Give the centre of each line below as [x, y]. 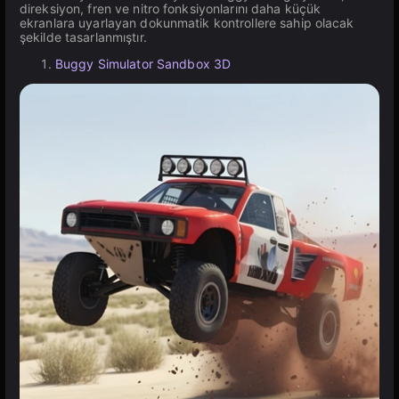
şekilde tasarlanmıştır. [83, 37]
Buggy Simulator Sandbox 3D [143, 64]
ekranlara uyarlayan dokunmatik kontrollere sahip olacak [187, 23]
